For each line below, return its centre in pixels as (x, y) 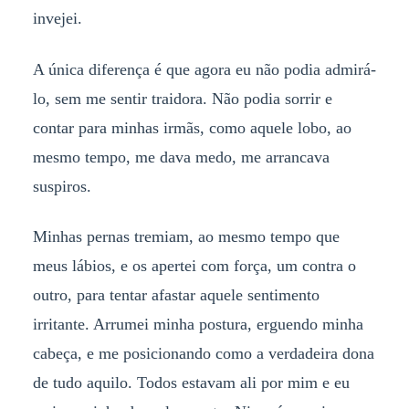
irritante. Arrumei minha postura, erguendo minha (198, 325)
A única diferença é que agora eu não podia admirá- (204, 69)
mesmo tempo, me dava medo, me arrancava (181, 157)
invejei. (57, 18)
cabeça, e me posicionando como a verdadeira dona (203, 354)
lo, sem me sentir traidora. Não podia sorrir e (182, 98)
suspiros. (62, 186)
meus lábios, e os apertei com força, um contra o (194, 266)
